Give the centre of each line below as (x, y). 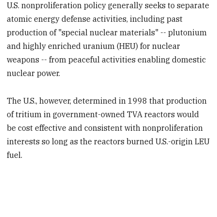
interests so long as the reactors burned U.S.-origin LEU (108, 141)
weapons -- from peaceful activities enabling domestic (107, 60)
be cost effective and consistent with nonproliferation (105, 128)
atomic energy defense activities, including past (95, 19)
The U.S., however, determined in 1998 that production (107, 101)
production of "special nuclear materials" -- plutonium (107, 33)
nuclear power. (34, 73)
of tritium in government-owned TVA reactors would (103, 114)
